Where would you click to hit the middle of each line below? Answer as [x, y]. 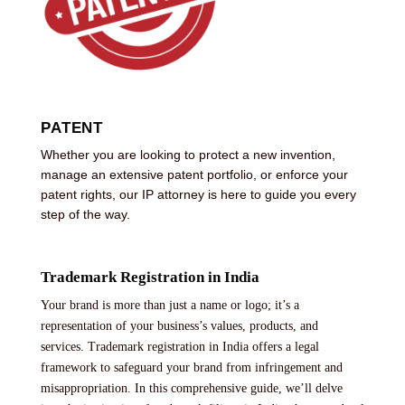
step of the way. [85, 215]
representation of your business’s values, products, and [179, 325]
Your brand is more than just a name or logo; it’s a [170, 305]
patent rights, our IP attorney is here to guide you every [198, 195]
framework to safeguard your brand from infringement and [192, 367]
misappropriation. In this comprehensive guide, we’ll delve [192, 388]
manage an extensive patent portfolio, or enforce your [194, 175]
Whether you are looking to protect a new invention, [188, 155]
